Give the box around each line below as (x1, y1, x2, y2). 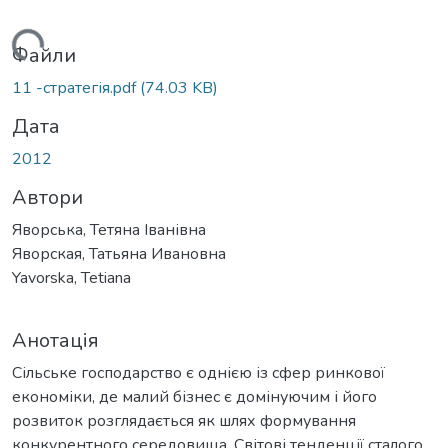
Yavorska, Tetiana (12, 266, 131, 289)
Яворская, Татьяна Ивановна (12, 242, 226, 265)
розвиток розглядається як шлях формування (12, 409, 356, 432)
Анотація (12, 326, 99, 354)
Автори (12, 183, 83, 211)
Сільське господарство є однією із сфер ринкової (12, 361, 385, 384)
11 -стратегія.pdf (12, 76, 140, 99)
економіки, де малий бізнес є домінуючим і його (12, 385, 377, 408)
